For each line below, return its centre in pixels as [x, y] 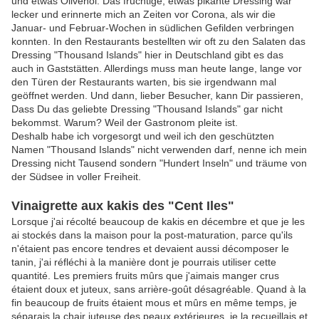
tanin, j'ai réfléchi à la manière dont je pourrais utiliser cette [144, 262]
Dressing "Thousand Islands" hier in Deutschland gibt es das [147, 55]
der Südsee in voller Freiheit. [76, 177]
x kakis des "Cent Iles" [165, 206]
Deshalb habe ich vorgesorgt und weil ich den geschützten [143, 136]
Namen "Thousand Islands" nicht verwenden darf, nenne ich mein [159, 150]
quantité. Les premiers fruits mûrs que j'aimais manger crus [145, 276]
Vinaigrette [45, 206]
